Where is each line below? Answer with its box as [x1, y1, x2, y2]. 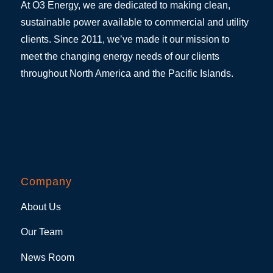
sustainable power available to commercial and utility [20, 16, 249, 27]
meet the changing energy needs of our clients [20, 51, 219, 62]
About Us [20, 201, 61, 212]
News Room [20, 252, 74, 263]
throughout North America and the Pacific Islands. [20, 68, 233, 79]
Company [20, 175, 72, 188]
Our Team [20, 227, 63, 238]
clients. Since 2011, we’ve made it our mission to [20, 34, 230, 44]
